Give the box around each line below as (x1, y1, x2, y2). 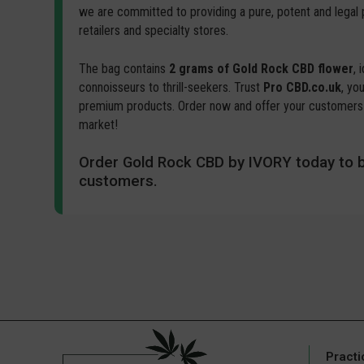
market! (79, 117, 119, 133)
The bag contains (79, 61, 170, 77)
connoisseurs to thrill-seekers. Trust (79, 80, 264, 96)
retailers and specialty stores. (79, 23, 229, 39)
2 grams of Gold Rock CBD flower (169, 61, 354, 77)
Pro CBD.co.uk (263, 80, 342, 96)
